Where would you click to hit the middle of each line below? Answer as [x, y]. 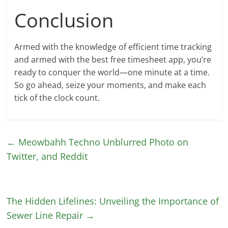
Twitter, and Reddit [47, 156]
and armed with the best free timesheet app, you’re [113, 59]
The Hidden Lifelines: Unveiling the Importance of [113, 201]
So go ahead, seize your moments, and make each [110, 85]
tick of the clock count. [57, 97]
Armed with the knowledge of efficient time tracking [113, 47]
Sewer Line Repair [46, 215]
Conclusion [64, 20]
